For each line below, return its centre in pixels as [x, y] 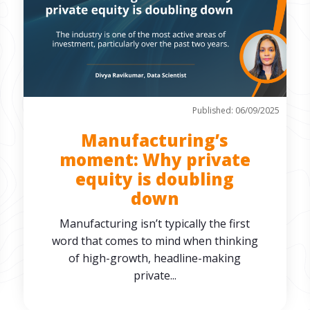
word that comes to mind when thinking [155, 241]
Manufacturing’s [155, 140]
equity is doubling [155, 179]
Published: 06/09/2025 [236, 110]
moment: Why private [155, 159]
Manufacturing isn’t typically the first [155, 224]
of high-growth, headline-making [155, 258]
